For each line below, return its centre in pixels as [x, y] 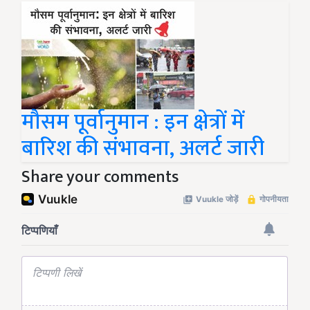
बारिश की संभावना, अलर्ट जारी [143, 149]
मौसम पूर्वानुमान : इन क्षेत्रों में [133, 122]
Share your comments [100, 177]
